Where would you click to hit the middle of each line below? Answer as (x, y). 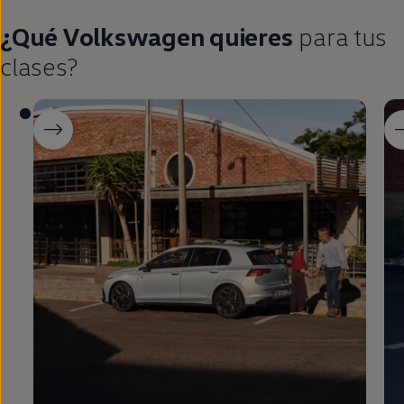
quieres (248, 37)
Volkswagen (133, 37)
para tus (340, 37)
